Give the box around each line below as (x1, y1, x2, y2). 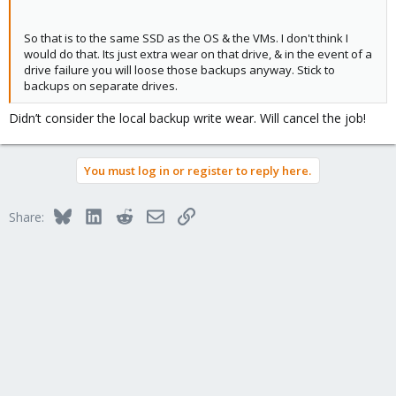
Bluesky (70, 206, 115, 223)
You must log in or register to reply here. (84, 163, 311, 179)
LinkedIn (101, 206, 149, 223)
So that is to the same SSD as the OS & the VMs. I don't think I (24, 30, 348, 46)
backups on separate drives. (24, 78, 178, 94)
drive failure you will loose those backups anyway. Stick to (24, 62, 335, 78)
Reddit (132, 206, 169, 223)
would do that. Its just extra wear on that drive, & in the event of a (24, 46, 372, 62)
